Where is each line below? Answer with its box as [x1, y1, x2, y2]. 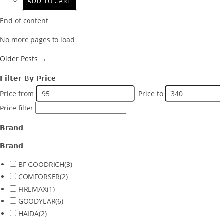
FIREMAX [18, 184, 47, 194]
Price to [138, 89, 163, 99]
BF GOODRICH [18, 160, 64, 169]
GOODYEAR [18, 196, 55, 206]
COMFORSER [18, 172, 60, 182]
